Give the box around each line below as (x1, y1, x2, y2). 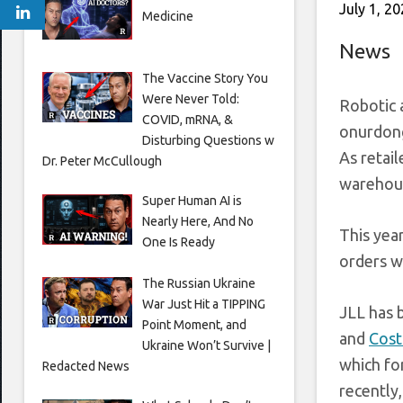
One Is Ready (141, 234, 215, 249)
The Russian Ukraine (141, 275, 255, 291)
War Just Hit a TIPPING (141, 296, 265, 311)
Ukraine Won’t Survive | (141, 337, 271, 353)
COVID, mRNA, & (141, 112, 233, 127)
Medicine (141, 9, 193, 23)
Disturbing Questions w (141, 132, 274, 148)
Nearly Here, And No (141, 213, 254, 228)
